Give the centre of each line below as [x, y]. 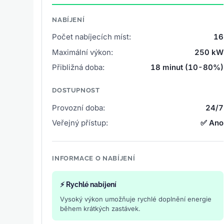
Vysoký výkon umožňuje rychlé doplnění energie [136, 199]
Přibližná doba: [78, 67]
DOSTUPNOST [76, 90]
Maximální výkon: [83, 52]
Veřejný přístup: [80, 122]
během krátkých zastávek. [100, 208]
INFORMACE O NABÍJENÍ [94, 158]
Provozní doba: [79, 107]
